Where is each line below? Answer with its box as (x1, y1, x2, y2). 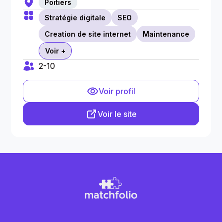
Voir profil (99, 86, 135, 96)
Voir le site (97, 109, 137, 119)
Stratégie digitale (45, 13, 106, 22)
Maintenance (143, 30, 190, 38)
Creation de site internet (45, 30, 131, 38)
